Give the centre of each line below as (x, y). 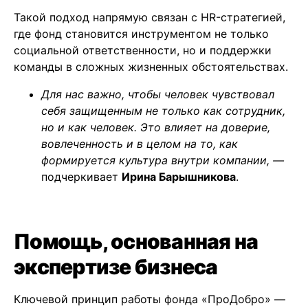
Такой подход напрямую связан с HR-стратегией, (150, 18)
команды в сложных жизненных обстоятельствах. (151, 67)
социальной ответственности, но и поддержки (143, 51)
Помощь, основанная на (136, 242)
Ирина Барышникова (179, 177)
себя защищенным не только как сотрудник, (163, 111)
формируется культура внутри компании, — (163, 161)
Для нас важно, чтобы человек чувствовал (158, 95)
